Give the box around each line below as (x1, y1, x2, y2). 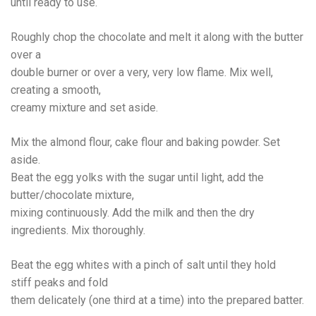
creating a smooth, (11, 83, 101, 97)
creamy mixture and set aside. (11, 101, 158, 114)
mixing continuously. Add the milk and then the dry (11, 206, 255, 219)
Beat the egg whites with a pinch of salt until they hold (11, 258, 276, 272)
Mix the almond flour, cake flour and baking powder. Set (11, 135, 280, 149)
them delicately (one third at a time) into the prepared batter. (11, 293, 304, 307)
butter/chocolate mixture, (11, 188, 134, 202)
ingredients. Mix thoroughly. (11, 224, 145, 237)
